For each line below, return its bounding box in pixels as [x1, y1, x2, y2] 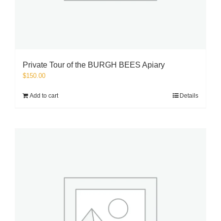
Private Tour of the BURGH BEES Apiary [23, 61, 165, 69]
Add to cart [30, 92, 58, 99]
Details [180, 92, 198, 99]
